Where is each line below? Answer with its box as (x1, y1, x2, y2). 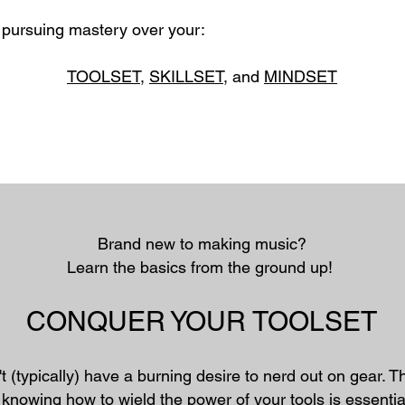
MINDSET (264, 67, 337, 86)
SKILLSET (149, 67, 223, 86)
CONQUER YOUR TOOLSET (26, 306, 377, 337)
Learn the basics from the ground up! (66, 258, 337, 277)
